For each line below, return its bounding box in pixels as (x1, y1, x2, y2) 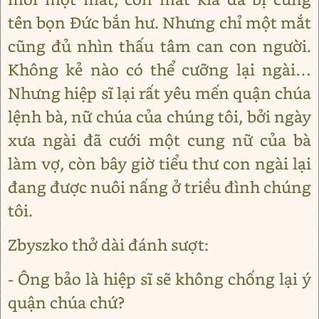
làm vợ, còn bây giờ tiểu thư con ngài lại (8, 153, 311, 174)
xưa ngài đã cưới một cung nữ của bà (8, 130, 311, 150)
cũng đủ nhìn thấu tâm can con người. (8, 36, 311, 56)
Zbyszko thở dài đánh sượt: (8, 234, 209, 255)
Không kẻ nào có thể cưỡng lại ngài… (8, 59, 311, 80)
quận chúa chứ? (8, 292, 125, 313)
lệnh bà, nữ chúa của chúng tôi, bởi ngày (8, 106, 311, 127)
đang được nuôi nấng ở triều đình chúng (8, 177, 311, 197)
